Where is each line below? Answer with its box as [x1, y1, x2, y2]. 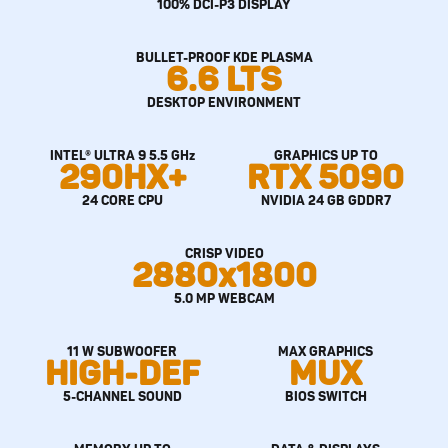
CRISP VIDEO [184, 245, 264, 262]
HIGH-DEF [44, 352, 200, 395]
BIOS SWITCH [284, 388, 367, 405]
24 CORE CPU [81, 192, 163, 209]
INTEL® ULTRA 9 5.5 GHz [49, 147, 195, 164]
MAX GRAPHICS [278, 343, 374, 360]
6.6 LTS [166, 58, 282, 101]
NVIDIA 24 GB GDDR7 [260, 192, 391, 209]
